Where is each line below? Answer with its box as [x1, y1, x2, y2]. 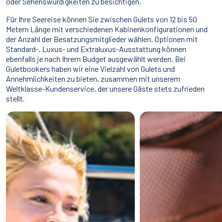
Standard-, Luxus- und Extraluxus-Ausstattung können [6, 44, 186, 54]
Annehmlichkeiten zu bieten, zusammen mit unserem [6, 73, 180, 83]
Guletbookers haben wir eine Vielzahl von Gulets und [6, 63, 175, 73]
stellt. [6, 93, 25, 103]
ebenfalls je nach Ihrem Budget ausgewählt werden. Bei [6, 54, 186, 63]
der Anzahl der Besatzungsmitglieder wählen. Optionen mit [6, 34, 198, 44]
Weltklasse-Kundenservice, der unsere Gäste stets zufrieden [6, 83, 205, 93]
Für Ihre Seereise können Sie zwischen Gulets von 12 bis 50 [6, 14, 197, 24]
